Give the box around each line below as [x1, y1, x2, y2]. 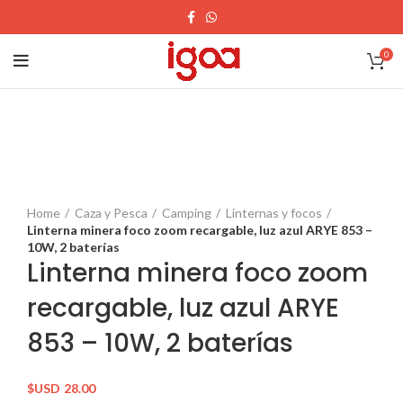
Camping [162, 205, 211, 220]
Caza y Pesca [75, 205, 148, 220]
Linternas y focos [226, 205, 322, 220]
